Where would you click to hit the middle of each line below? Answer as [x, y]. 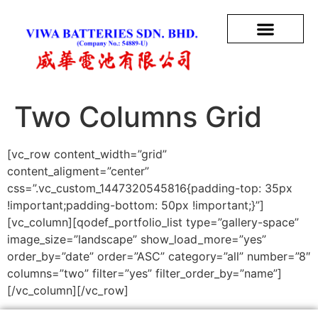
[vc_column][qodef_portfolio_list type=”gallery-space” [153, 223]
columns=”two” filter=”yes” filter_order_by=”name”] [144, 274]
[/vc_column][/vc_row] [68, 291]
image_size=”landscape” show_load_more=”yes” [137, 240]
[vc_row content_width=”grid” [87, 154]
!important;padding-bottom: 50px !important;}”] [136, 205]
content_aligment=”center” [78, 171]
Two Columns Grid [138, 117]
